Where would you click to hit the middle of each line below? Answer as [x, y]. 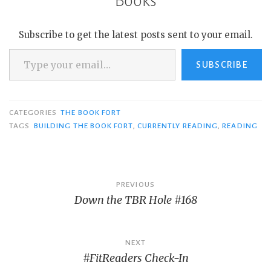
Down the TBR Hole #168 [135, 200]
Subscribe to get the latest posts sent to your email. [135, 35]
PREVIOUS [135, 185]
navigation [51, 206]
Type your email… [25, 48]
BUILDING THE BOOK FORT [83, 126]
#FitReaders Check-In [135, 258]
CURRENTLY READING [178, 126]
